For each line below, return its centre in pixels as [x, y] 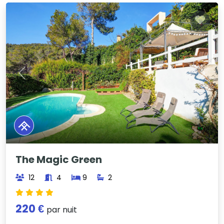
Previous [38, 78]
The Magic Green [59, 160]
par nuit [62, 210]
